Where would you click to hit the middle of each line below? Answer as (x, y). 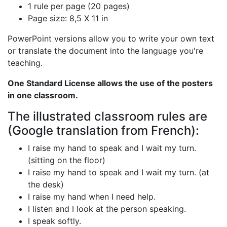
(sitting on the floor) (67, 160)
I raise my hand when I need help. (92, 196)
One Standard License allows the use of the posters (110, 83)
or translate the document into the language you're (105, 50)
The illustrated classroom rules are (107, 116)
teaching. (25, 63)
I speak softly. (54, 221)
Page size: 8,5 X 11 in (68, 18)
